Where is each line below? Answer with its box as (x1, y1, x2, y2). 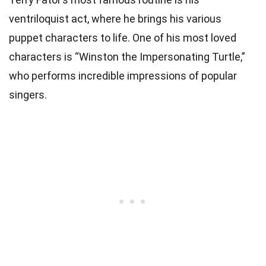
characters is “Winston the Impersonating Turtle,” (9, 50, 245, 63)
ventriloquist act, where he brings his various (9, 12, 221, 25)
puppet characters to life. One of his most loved (9, 31, 236, 44)
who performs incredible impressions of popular (9, 69, 237, 82)
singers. (9, 88, 47, 101)
